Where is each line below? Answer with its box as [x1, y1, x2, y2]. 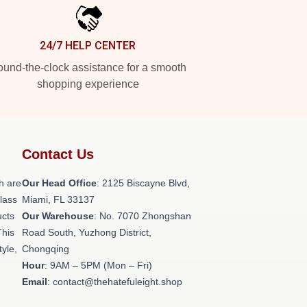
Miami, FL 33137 [22, 194, 95, 205]
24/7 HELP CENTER [40, 39, 136, 52]
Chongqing [22, 243, 69, 254]
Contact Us [22, 147, 94, 162]
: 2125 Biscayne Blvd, [97, 177, 190, 188]
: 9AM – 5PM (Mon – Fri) [45, 260, 152, 271]
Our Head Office [22, 177, 97, 188]
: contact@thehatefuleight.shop [47, 276, 182, 287]
